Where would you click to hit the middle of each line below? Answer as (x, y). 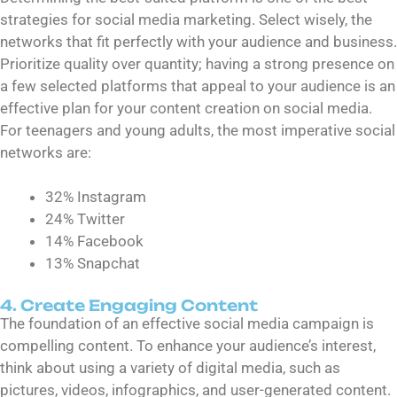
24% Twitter (85, 219)
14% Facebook (96, 241)
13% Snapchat (93, 264)
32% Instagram (97, 197)
